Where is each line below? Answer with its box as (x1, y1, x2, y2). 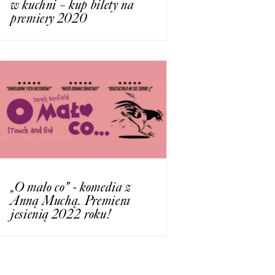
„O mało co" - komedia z (10, 178, 131, 195)
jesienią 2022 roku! (10, 205, 112, 222)
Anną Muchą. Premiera (10, 192, 131, 209)
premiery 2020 (10, 10, 88, 27)
